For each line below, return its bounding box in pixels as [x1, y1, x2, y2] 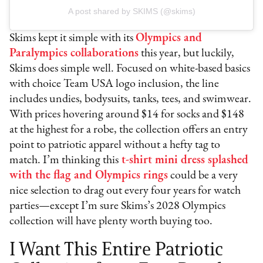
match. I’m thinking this [9, 154, 119, 167]
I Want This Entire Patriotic [9, 237, 224, 261]
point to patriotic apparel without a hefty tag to [9, 139, 221, 151]
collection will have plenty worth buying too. [9, 215, 213, 228]
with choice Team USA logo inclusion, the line [9, 78, 220, 90]
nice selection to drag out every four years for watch [9, 185, 241, 197]
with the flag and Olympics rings [9, 170, 168, 182]
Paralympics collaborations [9, 48, 139, 60]
